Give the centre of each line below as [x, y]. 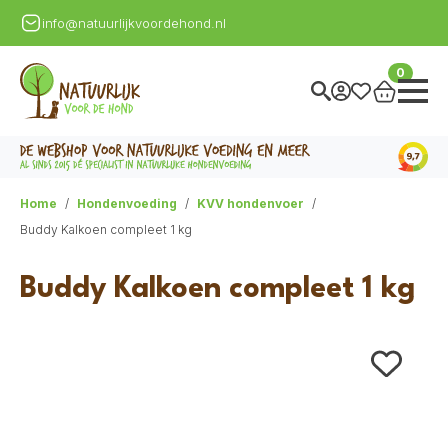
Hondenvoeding [127, 204]
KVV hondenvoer [250, 204]
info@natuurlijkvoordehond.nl [134, 22]
